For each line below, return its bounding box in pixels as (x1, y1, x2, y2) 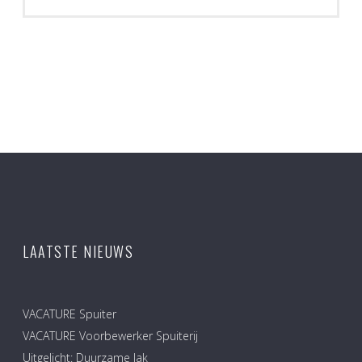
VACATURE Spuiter (23, 305, 116, 322)
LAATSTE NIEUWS (23, 240, 133, 262)
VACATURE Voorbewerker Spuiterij (23, 327, 198, 343)
